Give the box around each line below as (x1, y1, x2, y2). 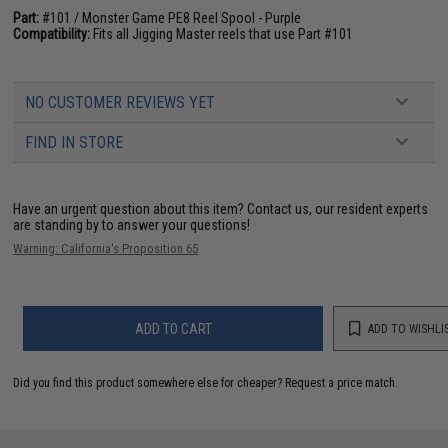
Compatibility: (13, 26, 91, 42)
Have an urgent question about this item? (13, 201, 248, 217)
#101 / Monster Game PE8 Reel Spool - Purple (39, 10, 302, 26)
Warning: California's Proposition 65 (13, 241, 199, 256)
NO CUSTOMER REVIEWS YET (25, 93, 216, 112)
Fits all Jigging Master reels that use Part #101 (90, 26, 354, 42)
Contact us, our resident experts (247, 201, 429, 217)
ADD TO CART (134, 320, 212, 337)
